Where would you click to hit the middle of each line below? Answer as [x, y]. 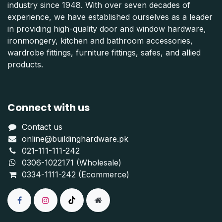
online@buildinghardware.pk [75, 139]
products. [25, 64]
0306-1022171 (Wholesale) [71, 162]
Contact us [42, 127]
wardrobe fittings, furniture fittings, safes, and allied [104, 52]
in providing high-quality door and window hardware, [107, 28]
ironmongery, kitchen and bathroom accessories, [100, 40]
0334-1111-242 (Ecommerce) [75, 174]
